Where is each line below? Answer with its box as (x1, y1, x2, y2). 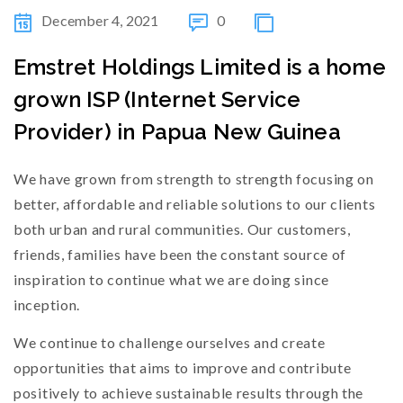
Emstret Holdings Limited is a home (13, 54, 27, 80)
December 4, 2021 (41, 12, 162, 29)
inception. (13, 296, 80, 313)
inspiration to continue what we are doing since (13, 271, 329, 288)
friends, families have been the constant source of (13, 246, 347, 263)
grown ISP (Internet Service (13, 86, 301, 112)
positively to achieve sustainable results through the (13, 384, 364, 401)
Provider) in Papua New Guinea (13, 119, 341, 145)
